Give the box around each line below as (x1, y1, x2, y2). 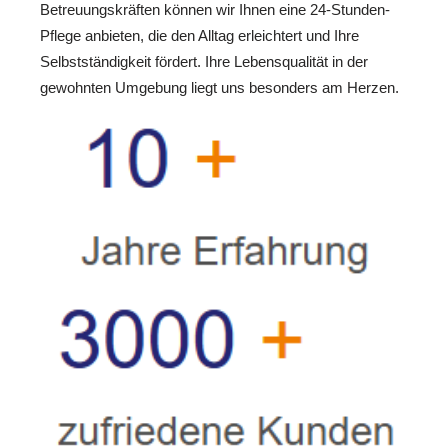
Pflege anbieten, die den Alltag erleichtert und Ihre (40, 26, 359, 44)
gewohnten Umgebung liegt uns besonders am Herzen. (40, 78, 399, 96)
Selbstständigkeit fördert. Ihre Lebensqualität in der (40, 52, 368, 70)
